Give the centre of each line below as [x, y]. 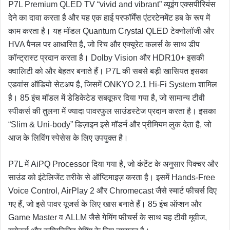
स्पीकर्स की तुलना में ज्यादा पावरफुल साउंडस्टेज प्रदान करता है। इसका [112, 111]
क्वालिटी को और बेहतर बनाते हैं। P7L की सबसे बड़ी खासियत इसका [108, 71]
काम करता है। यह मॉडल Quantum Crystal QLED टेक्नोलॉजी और [111, 31]
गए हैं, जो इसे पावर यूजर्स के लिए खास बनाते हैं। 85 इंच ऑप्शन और [105, 204]
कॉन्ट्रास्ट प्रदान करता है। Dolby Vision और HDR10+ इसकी [106, 57]
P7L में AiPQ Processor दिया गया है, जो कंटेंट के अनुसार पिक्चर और [113, 164]
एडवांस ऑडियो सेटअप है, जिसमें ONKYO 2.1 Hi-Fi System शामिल [113, 84]
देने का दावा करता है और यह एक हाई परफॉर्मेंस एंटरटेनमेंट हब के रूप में [109, 17]
